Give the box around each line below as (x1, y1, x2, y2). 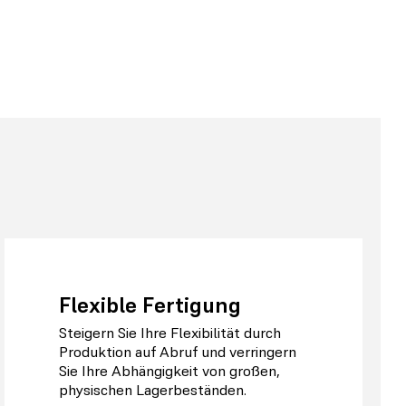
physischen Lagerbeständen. (59, 381, 247, 401)
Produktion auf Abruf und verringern (59, 343, 297, 362)
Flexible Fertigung (59, 290, 242, 319)
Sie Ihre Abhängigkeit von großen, (59, 362, 281, 382)
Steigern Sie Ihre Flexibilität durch (59, 324, 282, 343)
